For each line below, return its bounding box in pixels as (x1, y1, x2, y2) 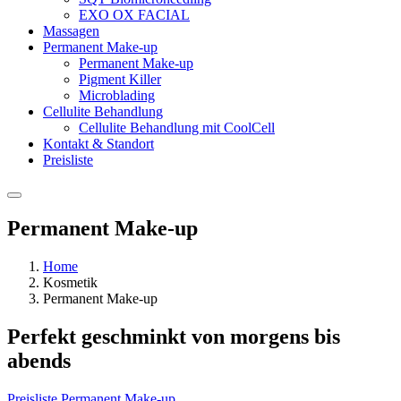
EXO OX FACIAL (79, 7, 190, 22)
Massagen (43, 23, 99, 38)
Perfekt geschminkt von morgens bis (7, 324, 340, 348)
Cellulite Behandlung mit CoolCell (79, 120, 275, 135)
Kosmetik (43, 274, 98, 290)
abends (7, 348, 71, 372)
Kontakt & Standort (43, 136, 154, 151)
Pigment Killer (79, 72, 161, 87)
